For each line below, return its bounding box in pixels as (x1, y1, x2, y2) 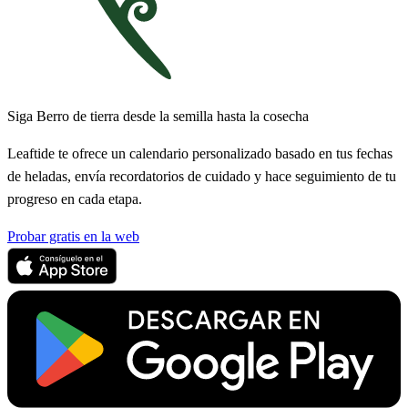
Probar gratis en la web (7, 229, 139, 245)
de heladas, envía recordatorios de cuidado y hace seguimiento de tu (7, 168, 396, 185)
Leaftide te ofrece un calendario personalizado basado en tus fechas (7, 146, 393, 162)
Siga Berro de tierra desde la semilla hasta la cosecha (7, 108, 309, 125)
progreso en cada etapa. (7, 191, 142, 208)
